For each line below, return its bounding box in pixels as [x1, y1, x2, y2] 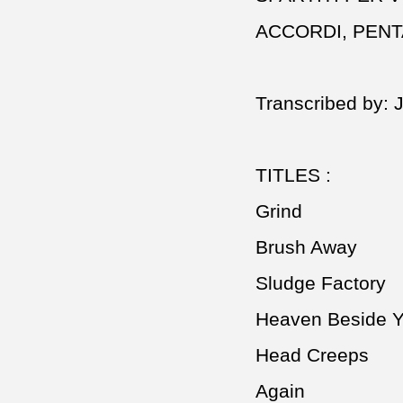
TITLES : [255, 165, 331, 186]
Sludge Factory [255, 273, 386, 294]
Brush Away [255, 237, 357, 258]
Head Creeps [255, 345, 369, 366]
